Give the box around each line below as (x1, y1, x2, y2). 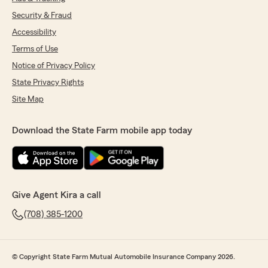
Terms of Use (12, 44, 58, 53)
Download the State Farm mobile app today (12, 125, 192, 135)
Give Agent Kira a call (12, 190, 101, 200)
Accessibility (12, 28, 56, 36)
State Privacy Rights (12, 78, 84, 87)
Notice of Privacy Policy (12, 61, 95, 70)
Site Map (12, 95, 44, 103)
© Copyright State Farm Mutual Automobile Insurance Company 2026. (12, 252, 235, 260)
